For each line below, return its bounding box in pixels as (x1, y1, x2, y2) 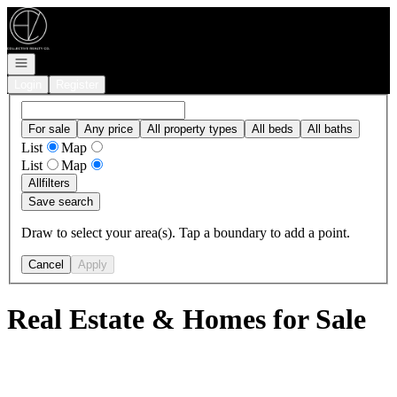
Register (56, 78, 98, 91)
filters (42, 175, 70, 190)
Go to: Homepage (6, 6, 106, 21)
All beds (252, 121, 293, 136)
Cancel (28, 257, 64, 271)
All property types (147, 121, 237, 136)
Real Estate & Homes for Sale (7, 303, 366, 336)
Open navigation (13, 55, 97, 68)
